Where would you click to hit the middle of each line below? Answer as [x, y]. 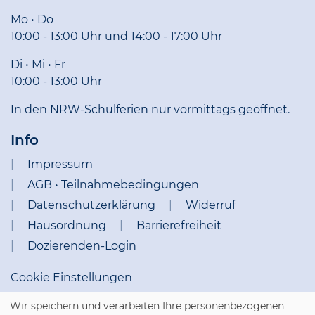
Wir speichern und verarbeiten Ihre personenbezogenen [147, 306]
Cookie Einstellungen [71, 277]
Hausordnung [67, 225]
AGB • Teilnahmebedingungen [113, 185]
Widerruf [211, 205]
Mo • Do [32, 19]
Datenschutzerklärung [91, 205]
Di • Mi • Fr [38, 64]
